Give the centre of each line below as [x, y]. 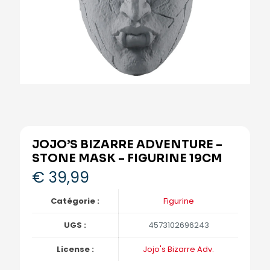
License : [75, 249]
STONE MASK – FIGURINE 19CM [127, 159]
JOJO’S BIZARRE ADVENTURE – [127, 145]
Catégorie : [75, 201]
